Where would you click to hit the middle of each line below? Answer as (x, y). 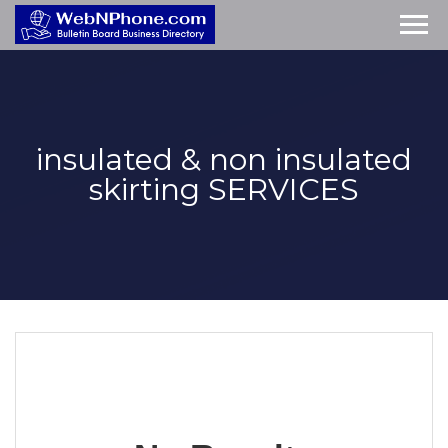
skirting (144, 189)
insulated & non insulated (224, 159)
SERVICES (279, 189)
